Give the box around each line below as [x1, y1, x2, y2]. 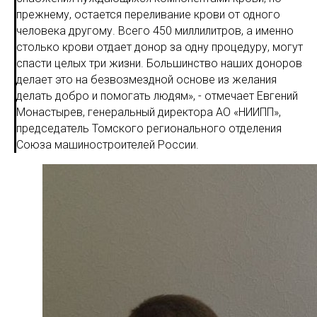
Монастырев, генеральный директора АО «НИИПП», [16, 105, 281, 119]
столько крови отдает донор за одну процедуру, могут [16, 40, 303, 54]
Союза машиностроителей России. [16, 138, 199, 151]
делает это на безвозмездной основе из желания [16, 73, 277, 86]
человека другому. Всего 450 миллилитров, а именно [16, 24, 294, 38]
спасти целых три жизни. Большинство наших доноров [16, 57, 302, 70]
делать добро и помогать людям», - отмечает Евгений [16, 89, 298, 103]
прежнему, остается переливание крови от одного [16, 8, 280, 21]
